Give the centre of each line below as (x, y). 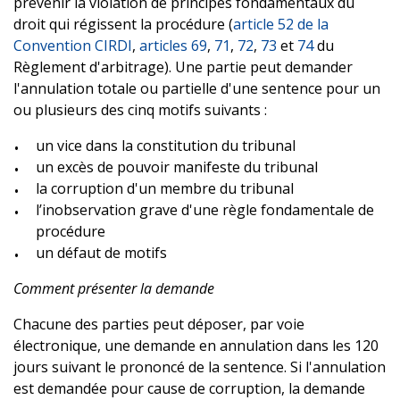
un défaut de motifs (101, 252)
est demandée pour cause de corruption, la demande (189, 388)
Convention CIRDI (73, 45)
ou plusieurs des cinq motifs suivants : (142, 109)
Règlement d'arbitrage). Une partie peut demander (183, 67)
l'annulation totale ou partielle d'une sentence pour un (197, 88)
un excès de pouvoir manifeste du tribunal (177, 167)
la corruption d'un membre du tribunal (165, 188)
